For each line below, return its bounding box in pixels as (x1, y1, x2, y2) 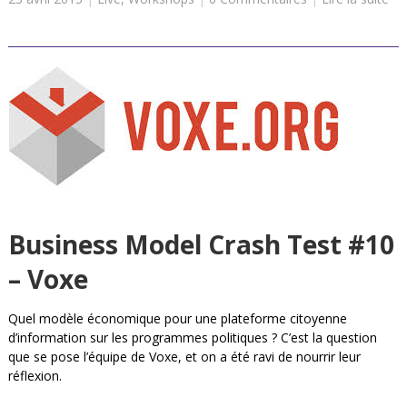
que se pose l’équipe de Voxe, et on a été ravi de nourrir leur (7, 347, 361, 365)
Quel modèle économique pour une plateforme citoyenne (7, 309, 347, 327)
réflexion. (7, 366, 62, 384)
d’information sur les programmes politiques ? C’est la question (7, 328, 377, 346)
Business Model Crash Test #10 (7, 226, 394, 262)
